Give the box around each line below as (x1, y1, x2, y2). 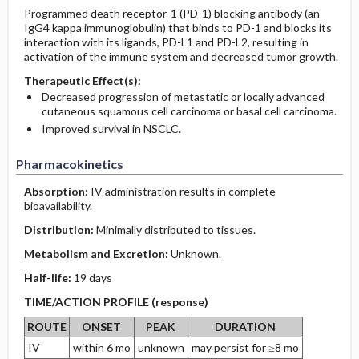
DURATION (214, 320, 276, 333)
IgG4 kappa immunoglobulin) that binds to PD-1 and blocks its (23, 21, 332, 34)
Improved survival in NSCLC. (41, 122, 181, 135)
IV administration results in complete (90, 184, 276, 198)
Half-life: (23, 271, 74, 284)
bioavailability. (23, 199, 92, 212)
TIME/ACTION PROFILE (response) (23, 295, 208, 309)
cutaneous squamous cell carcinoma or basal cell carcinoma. (41, 104, 337, 118)
